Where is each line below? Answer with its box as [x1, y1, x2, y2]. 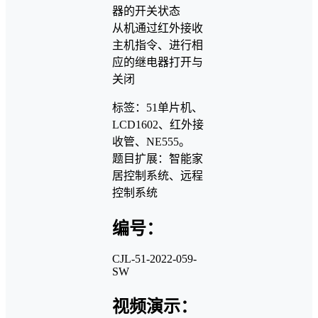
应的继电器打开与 [112, 55, 203, 68]
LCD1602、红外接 [112, 118, 204, 131]
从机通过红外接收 [112, 21, 203, 34]
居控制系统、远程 [112, 169, 203, 182]
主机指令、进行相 [112, 38, 203, 51]
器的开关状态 [112, 4, 180, 17]
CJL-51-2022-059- [112, 253, 197, 265]
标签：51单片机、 [112, 101, 203, 114]
